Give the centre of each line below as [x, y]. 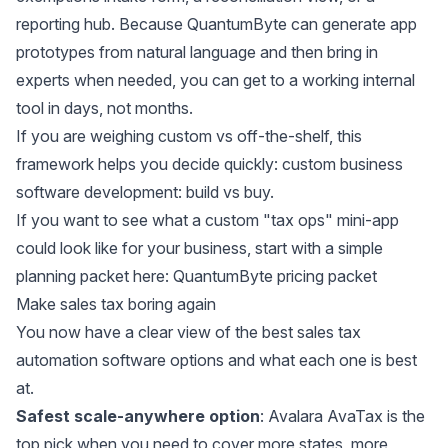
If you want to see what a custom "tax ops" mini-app [207, 219]
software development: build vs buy [143, 191]
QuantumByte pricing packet [275, 275]
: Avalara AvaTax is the [342, 415]
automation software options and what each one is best [216, 359]
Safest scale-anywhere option [138, 415]
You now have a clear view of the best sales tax [188, 331]
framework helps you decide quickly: [149, 163]
